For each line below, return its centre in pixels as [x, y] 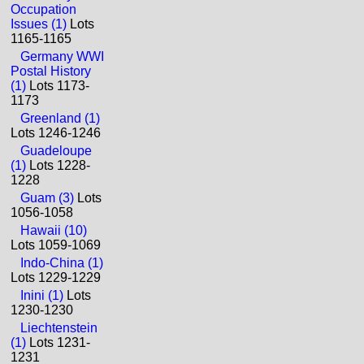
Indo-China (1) [62, 263]
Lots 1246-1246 [56, 133]
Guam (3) [47, 198]
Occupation [43, 9]
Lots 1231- [58, 342]
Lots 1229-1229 [56, 277]
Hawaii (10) [54, 230]
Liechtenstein [59, 328]
